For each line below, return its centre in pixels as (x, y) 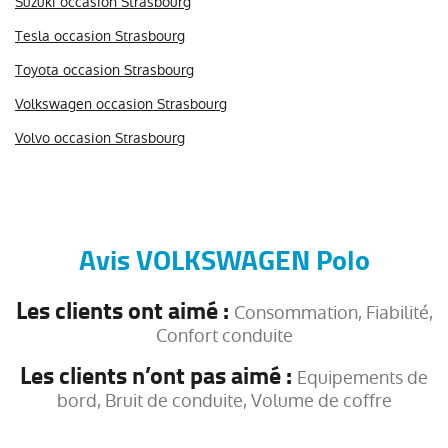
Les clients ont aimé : (124, 310)
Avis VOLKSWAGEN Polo (224, 260)
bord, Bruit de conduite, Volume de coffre (224, 400)
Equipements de (362, 377)
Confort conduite (224, 335)
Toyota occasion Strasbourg (104, 69)
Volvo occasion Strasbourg (100, 137)
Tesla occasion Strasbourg (100, 35)
